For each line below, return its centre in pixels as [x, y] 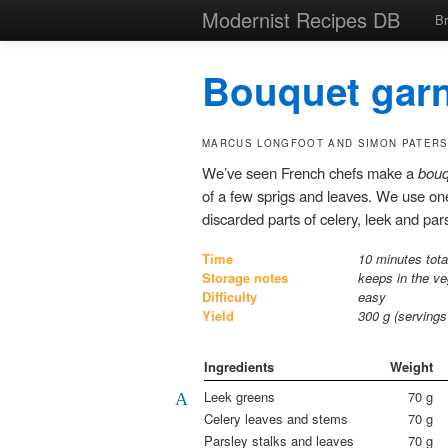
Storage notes [245, 278]
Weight [412, 367]
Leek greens [240, 397]
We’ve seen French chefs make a [310, 173]
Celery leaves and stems [276, 419]
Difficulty [229, 297]
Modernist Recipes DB [301, 19]
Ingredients [239, 367]
